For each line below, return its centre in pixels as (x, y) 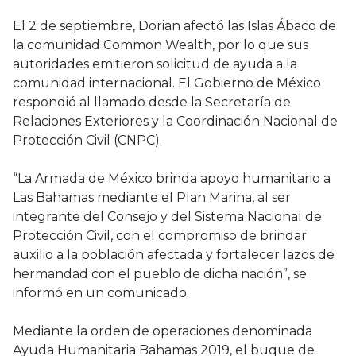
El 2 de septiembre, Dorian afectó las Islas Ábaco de (174, 26)
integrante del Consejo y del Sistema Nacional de (167, 217)
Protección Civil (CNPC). (87, 141)
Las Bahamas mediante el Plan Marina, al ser (152, 198)
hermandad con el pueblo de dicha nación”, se (160, 274)
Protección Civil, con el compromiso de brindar (160, 236)
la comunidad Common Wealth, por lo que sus (161, 45)
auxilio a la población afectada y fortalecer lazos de (174, 255)
